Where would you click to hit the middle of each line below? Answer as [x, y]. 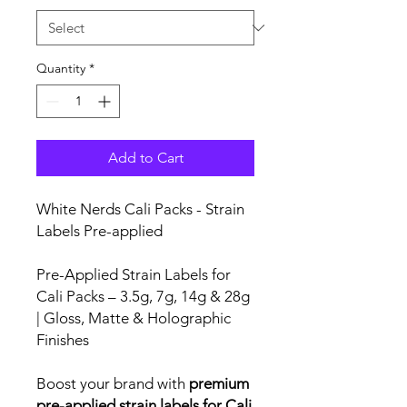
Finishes [63, 340]
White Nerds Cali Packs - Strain [140, 209]
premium [219, 383]
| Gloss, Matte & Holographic [134, 318]
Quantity [61, 68]
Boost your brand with [113, 383]
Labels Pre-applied [99, 231]
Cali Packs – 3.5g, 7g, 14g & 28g [143, 296]
